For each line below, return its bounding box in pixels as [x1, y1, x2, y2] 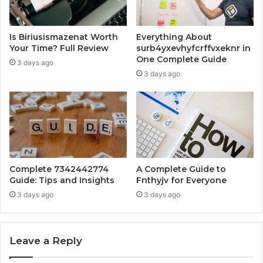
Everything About [136, 32, 212, 43]
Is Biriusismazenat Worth [9, 32, 118, 43]
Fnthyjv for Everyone [136, 175, 227, 186]
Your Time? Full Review [9, 43, 109, 54]
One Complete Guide [136, 54, 227, 65]
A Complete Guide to [136, 164, 226, 175]
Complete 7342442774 [9, 164, 109, 175]
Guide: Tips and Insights [9, 175, 114, 186]
